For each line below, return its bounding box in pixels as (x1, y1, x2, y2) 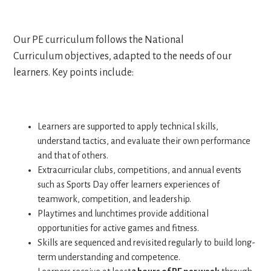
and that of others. (38, 151, 111, 161)
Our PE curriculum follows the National (13, 34, 184, 46)
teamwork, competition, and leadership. (38, 194, 194, 204)
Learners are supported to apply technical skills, (38, 122, 219, 132)
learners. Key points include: (13, 67, 136, 79)
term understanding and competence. (38, 252, 183, 263)
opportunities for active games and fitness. (38, 223, 201, 233)
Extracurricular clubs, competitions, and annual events (38, 165, 242, 175)
